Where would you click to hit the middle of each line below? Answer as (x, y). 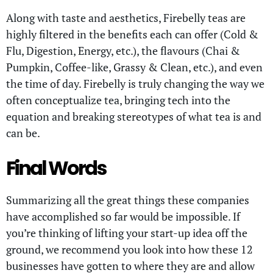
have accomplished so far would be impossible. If (123, 216)
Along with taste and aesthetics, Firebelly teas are (126, 17)
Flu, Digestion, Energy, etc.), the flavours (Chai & (123, 50)
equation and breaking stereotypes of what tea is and (134, 116)
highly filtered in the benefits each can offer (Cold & (132, 34)
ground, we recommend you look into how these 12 (129, 249)
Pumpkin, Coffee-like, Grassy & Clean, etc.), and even (134, 67)
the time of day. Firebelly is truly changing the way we (135, 83)
